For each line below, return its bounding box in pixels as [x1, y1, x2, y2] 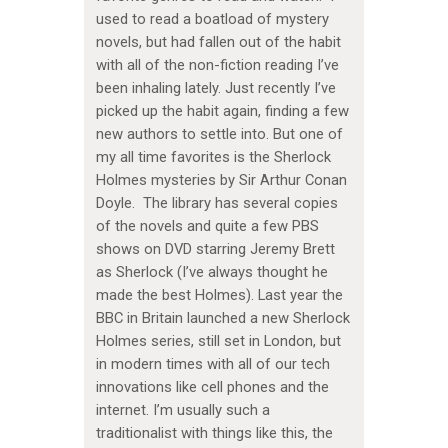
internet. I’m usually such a [95, 401, 270, 420]
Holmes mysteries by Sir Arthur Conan [95, 171, 347, 190]
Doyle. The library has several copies [95, 194, 338, 213]
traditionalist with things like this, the [95, 424, 333, 443]
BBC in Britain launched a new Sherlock [95, 309, 350, 328]
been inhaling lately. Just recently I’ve [95, 79, 336, 98]
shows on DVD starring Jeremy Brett [95, 240, 335, 259]
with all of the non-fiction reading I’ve [95, 56, 339, 75]
